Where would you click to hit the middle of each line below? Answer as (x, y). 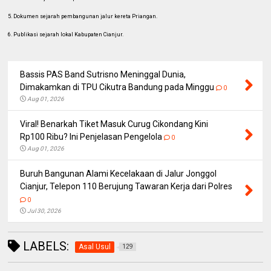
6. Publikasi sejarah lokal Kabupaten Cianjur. (66, 34)
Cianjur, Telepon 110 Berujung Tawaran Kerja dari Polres (126, 186)
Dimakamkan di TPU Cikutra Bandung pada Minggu (117, 87)
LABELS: (45, 246)
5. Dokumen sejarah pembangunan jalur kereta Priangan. (83, 16)
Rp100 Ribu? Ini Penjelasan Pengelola (91, 136)
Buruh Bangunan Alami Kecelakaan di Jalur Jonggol (119, 173)
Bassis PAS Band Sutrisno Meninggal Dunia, (103, 74)
